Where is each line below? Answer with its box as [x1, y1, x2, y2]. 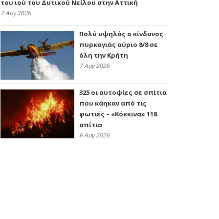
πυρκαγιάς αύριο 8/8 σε [79, 40, 158, 49]
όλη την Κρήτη [79, 51, 128, 60]
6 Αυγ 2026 [79, 131, 109, 140]
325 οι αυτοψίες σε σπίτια [79, 88, 167, 97]
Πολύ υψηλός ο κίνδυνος [79, 29, 163, 39]
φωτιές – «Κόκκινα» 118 [79, 109, 157, 119]
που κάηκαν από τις [79, 99, 147, 108]
